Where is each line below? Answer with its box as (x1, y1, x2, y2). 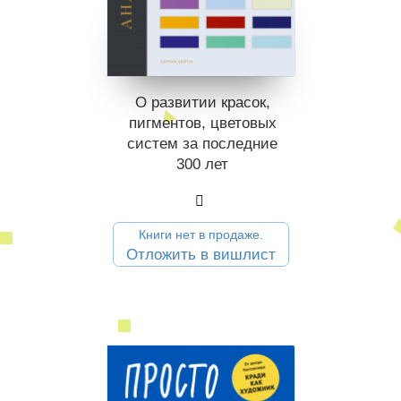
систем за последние (127, 135, 277, 153)
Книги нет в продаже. (139, 227, 263, 243)
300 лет (176, 156, 228, 174)
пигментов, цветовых (128, 115, 277, 132)
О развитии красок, (134, 94, 270, 112)
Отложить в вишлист (126, 246, 276, 264)
